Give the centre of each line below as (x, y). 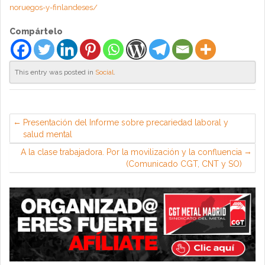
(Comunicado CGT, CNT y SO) (184, 164)
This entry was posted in (55, 72)
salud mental (48, 134)
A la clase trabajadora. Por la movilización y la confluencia (131, 152)
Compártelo (36, 31)
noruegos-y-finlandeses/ (54, 7)
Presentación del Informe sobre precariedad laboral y (126, 122)
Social (104, 72)
